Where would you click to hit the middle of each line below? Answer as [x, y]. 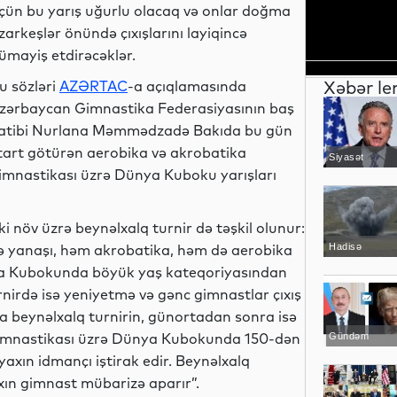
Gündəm [349, 336]
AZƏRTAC [93, 86]
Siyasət [346, 157]
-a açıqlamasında [187, 86]
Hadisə [345, 246]
